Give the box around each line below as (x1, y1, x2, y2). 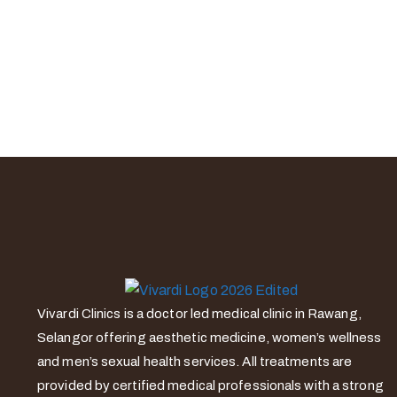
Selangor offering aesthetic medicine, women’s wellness (37, 331, 382, 345)
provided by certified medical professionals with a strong (37, 378, 384, 393)
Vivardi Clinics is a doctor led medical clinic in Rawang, (37, 307, 362, 321)
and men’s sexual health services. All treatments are (37, 354, 353, 369)
